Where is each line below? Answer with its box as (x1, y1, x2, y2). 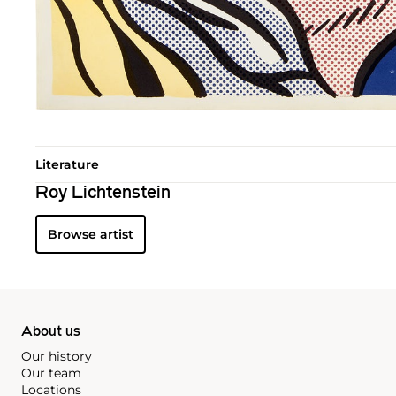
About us (21, 324, 80, 339)
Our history (21, 347, 92, 364)
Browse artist (48, 225, 133, 242)
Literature (35, 156, 99, 172)
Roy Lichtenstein (35, 184, 171, 202)
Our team (21, 364, 81, 381)
